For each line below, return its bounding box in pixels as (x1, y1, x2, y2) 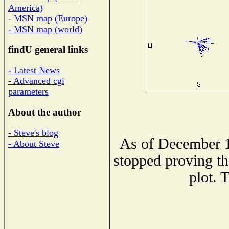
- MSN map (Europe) (8, 13, 87, 24)
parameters (8, 86, 49, 97)
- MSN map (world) (8, 24, 82, 34)
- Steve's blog (8, 127, 58, 138)
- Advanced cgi (8, 76, 64, 86)
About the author (8, 106, 81, 118)
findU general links (8, 44, 88, 55)
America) (8, 2, 43, 13)
